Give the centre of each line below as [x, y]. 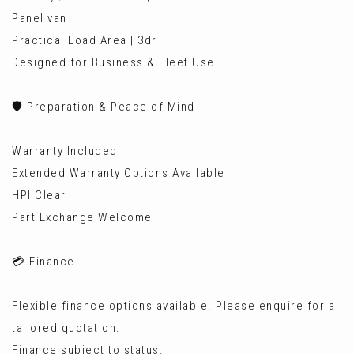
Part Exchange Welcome [82, 217]
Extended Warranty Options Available [119, 173]
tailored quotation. [66, 328]
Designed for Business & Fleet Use [113, 62]
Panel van [40, 18]
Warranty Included [65, 151]
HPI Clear [39, 195]
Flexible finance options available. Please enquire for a [173, 306]
